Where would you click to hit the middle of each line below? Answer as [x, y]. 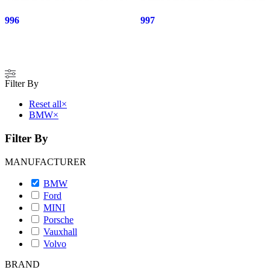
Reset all [45, 104]
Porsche [58, 219]
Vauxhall [60, 231]
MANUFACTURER [46, 162]
